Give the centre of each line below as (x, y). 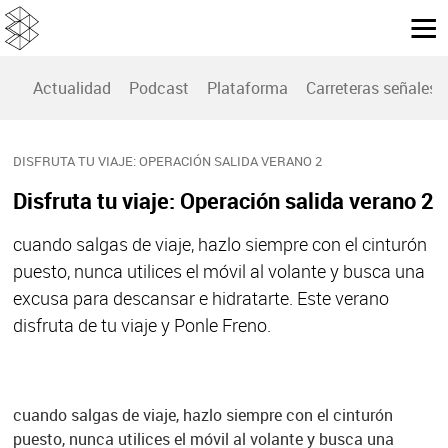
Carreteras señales (371, 88)
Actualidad (72, 88)
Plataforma (247, 88)
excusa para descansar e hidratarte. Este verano (200, 298)
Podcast (159, 88)
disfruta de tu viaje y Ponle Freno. (141, 325)
